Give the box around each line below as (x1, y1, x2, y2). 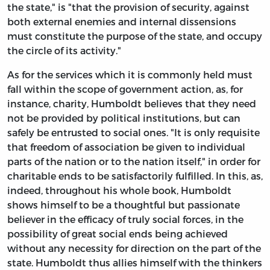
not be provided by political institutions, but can (7, 111, 240, 124)
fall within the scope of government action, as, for (7, 83, 243, 95)
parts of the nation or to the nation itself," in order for (7, 155, 260, 167)
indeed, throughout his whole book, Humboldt (7, 184, 231, 196)
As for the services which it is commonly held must (7, 68, 253, 80)
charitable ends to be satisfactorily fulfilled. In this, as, (7, 169, 263, 181)
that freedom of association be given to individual (7, 140, 245, 152)
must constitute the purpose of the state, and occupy (7, 30, 262, 42)
